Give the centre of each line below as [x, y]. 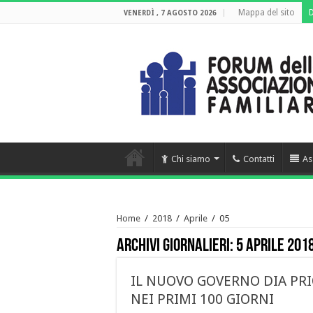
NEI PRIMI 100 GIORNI [202, 299]
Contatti [259, 159]
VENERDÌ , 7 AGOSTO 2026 [170, 13]
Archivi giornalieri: [176, 246]
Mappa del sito [267, 13]
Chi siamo [191, 159]
